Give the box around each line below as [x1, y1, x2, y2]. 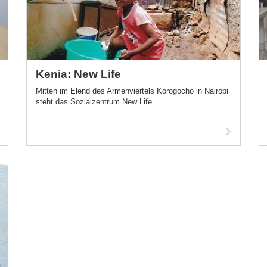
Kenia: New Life [36, 68, 121, 80]
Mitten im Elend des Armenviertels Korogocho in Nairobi [36, 86, 228, 95]
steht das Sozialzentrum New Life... [36, 97, 159, 106]
